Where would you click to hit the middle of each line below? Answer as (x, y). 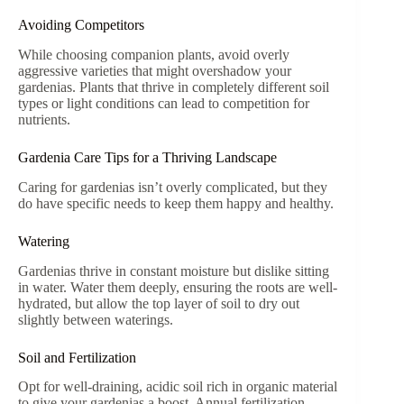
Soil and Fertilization (77, 357)
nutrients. (44, 119)
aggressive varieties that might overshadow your (155, 70)
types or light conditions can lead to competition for (164, 103)
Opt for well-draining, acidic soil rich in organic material (178, 387)
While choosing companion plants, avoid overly (154, 54)
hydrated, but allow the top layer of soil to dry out (159, 303)
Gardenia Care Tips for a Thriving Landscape (147, 157)
